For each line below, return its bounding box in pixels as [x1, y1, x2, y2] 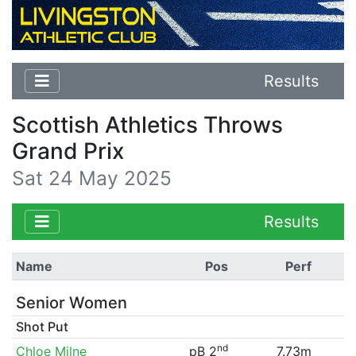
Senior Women [15, 292, 127, 312]
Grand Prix [12, 137, 124, 164]
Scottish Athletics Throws [12, 110, 283, 138]
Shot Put [15, 318, 68, 335]
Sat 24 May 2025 [12, 165, 172, 190]
